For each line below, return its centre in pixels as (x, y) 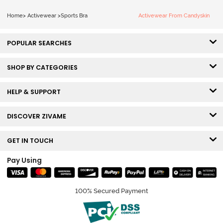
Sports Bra (74, 15)
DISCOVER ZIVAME (39, 116)
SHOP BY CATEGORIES (44, 68)
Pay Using (24, 160)
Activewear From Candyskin (174, 15)
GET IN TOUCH (32, 141)
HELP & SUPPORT (36, 92)
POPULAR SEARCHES (41, 43)
